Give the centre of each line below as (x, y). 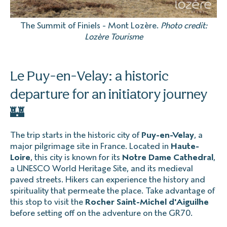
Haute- (185, 146)
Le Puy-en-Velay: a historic (89, 75)
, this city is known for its (76, 157)
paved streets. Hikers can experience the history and (108, 179)
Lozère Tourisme (113, 36)
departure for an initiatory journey (109, 94)
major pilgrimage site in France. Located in (90, 146)
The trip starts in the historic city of (76, 135)
